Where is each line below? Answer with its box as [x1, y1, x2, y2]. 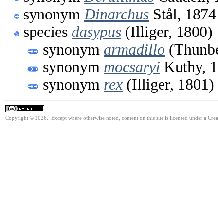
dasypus [72, 23, 121, 40]
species [23, 23, 72, 40]
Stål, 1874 [149, 5, 216, 23]
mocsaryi [104, 58, 160, 75]
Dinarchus [84, 5, 149, 23]
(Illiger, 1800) [121, 23, 213, 40]
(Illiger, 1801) [123, 75, 214, 93]
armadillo [104, 40, 165, 58]
